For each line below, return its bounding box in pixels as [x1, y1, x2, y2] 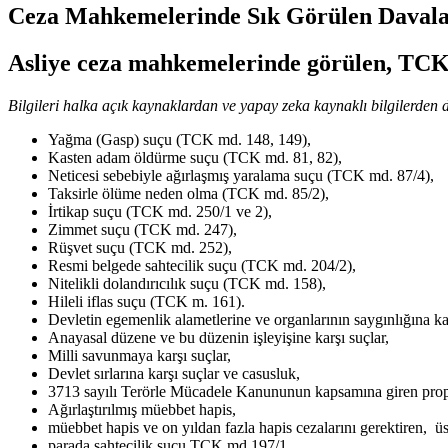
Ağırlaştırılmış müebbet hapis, [48, 400, 240, 418]
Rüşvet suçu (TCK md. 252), [48, 238, 232, 256]
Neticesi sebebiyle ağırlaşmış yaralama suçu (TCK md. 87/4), [48, 166, 434, 184]
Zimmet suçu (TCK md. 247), [48, 220, 237, 238]
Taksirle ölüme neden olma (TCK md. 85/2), [48, 184, 329, 202]
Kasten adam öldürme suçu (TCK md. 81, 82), [48, 148, 342, 166]
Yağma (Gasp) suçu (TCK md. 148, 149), [48, 130, 311, 148]
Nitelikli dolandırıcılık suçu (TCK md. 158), [48, 274, 326, 292]
